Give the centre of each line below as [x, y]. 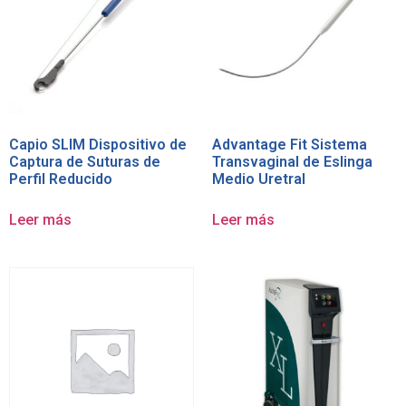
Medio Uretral [259, 179]
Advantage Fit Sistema [290, 145]
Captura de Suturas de [85, 162]
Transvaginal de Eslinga [292, 162]
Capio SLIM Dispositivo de [98, 145]
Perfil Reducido [61, 179]
